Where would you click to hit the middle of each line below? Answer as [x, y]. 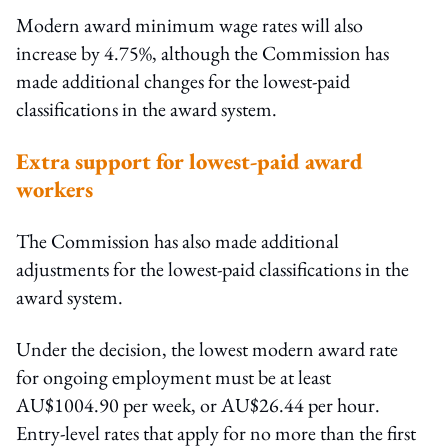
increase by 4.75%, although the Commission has [202, 52]
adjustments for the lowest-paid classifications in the [212, 268]
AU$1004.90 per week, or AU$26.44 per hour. [198, 404]
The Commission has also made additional [177, 240]
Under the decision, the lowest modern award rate [207, 348]
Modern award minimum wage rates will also [189, 24]
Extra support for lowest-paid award [189, 160]
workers [54, 188]
